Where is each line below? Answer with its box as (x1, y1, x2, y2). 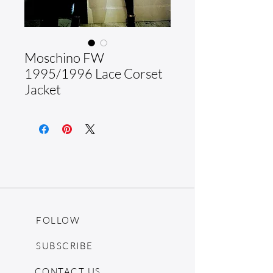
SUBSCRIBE (36, 239, 93, 252)
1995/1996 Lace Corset (24, 65, 163, 82)
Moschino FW (24, 49, 104, 66)
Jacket (24, 81, 61, 97)
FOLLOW (36, 214, 80, 226)
